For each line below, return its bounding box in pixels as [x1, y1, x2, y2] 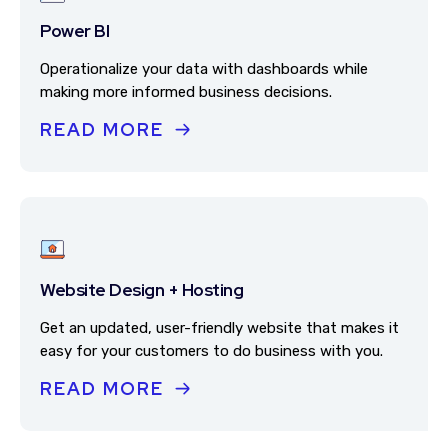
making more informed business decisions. [40, 83, 332, 101]
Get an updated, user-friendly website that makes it [40, 319, 399, 337]
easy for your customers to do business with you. [40, 342, 383, 360]
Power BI [40, 19, 109, 42]
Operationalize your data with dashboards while [40, 60, 368, 78]
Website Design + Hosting [40, 278, 243, 301]
